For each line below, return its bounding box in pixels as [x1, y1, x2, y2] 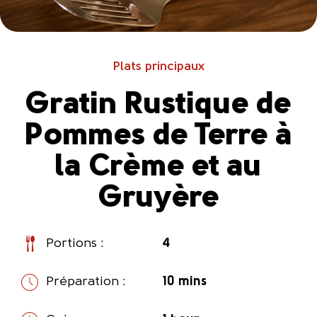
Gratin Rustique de [25, 90, 292, 121]
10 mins [163, 275, 207, 289]
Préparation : [46, 275, 126, 289]
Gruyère [98, 183, 219, 214]
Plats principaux [113, 60, 204, 74]
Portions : [46, 237, 104, 250]
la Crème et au [55, 152, 262, 183]
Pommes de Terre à [24, 121, 293, 152]
